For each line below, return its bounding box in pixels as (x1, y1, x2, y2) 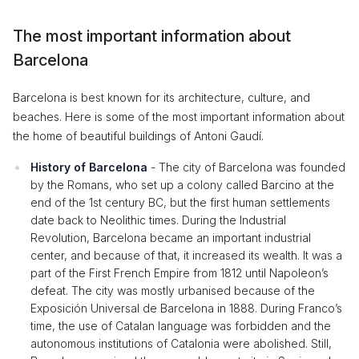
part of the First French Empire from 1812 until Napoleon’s (30, 266, 329, 280)
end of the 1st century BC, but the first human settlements (30, 196, 330, 209)
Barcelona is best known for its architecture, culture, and (13, 91, 310, 104)
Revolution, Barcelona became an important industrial (30, 231, 311, 244)
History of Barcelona (30, 160, 147, 174)
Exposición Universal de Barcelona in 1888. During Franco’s (30, 301, 342, 315)
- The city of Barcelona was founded (147, 160, 345, 174)
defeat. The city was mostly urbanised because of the (30, 284, 315, 297)
